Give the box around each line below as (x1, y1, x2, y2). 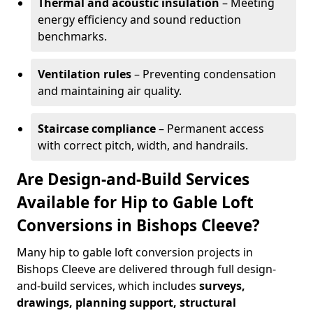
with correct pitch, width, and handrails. (38, 138, 248, 153)
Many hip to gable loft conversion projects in (17, 245, 253, 260)
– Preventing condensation (131, 66, 276, 82)
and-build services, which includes (17, 278, 199, 293)
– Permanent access (156, 121, 264, 136)
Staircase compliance (38, 121, 156, 136)
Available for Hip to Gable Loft (17, 191, 254, 213)
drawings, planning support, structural (17, 295, 236, 310)
